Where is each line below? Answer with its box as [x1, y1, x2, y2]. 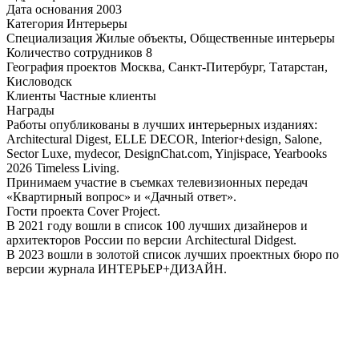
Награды [6, 103, 54, 117]
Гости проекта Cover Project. [6, 204, 160, 218]
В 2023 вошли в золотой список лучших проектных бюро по [6, 247, 339, 261]
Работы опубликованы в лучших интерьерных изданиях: [6, 117, 317, 131]
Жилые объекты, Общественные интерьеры [95, 30, 335, 45]
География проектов [6, 59, 120, 74]
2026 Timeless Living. [6, 160, 119, 175]
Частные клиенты [59, 88, 156, 103]
